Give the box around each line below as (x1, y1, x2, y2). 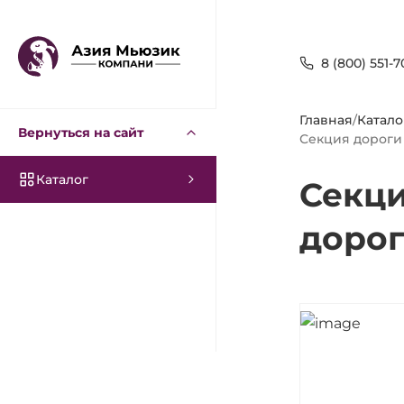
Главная (299, 112, 353, 128)
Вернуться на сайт (18, 124, 143, 141)
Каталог (36, 171, 88, 188)
